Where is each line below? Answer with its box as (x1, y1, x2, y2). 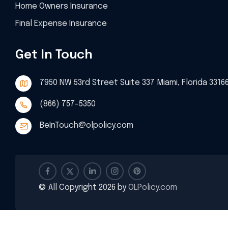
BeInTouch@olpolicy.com (40, 121, 133, 130)
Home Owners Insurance (15, 2, 108, 11)
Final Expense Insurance (15, 19, 107, 28)
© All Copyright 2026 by (39, 183, 128, 192)
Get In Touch (15, 49, 93, 62)
